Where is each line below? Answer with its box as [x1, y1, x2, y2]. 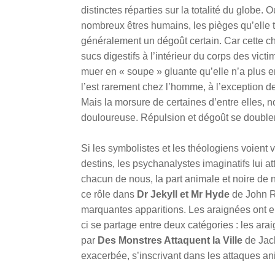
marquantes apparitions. [81, 204, 188, 215]
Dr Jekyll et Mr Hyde [137, 189, 230, 200]
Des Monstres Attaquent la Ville [98, 235, 242, 246]
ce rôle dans [81, 189, 137, 200]
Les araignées [188, 204, 253, 215]
